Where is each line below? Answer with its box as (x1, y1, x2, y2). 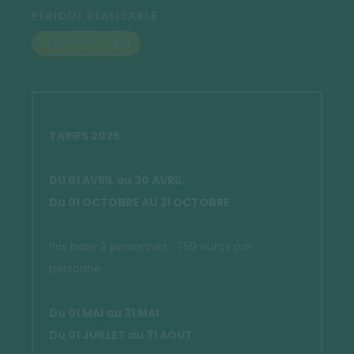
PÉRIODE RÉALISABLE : (32, 7, 164, 24)
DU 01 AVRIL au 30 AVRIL (49, 171, 183, 188)
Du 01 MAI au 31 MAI (49, 304, 159, 321)
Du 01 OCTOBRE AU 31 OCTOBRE (49, 194, 230, 210)
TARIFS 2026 (49, 127, 120, 144)
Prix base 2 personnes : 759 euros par (49, 238, 252, 254)
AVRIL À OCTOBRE (40, 36, 133, 50)
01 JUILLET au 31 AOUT (68, 326, 193, 343)
